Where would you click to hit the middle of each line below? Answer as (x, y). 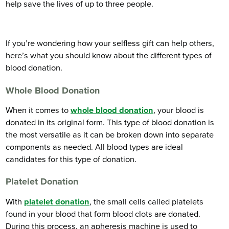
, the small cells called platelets (147, 202)
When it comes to (38, 110)
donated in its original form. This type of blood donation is (110, 122)
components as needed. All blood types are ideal (95, 147)
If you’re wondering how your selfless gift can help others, (110, 44)
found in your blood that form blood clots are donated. (103, 214)
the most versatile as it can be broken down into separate (110, 135)
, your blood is (179, 110)
